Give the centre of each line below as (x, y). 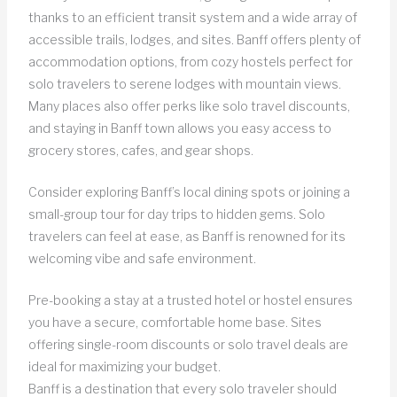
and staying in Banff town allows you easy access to (179, 128)
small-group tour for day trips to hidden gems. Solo (176, 214)
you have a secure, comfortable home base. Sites (175, 323)
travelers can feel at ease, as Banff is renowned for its (187, 237)
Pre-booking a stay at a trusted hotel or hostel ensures (190, 300)
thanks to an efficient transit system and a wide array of (192, 17)
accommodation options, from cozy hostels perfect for (190, 61)
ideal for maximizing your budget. (124, 367)
